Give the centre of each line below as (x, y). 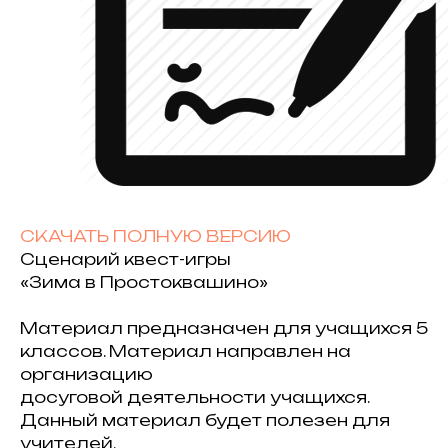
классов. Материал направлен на (185, 351)
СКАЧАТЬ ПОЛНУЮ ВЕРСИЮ (155, 236)
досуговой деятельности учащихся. (194, 397)
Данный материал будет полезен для (205, 420)
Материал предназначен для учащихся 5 (224, 328)
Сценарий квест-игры (125, 259)
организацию (86, 374)
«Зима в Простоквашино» (144, 282)
